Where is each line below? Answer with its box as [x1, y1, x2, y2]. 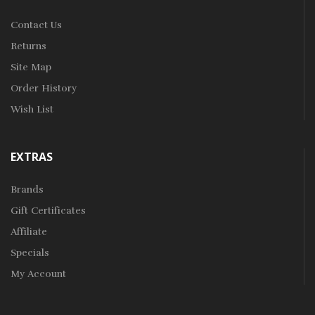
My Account [11, 268, 66, 281]
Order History [11, 82, 77, 95]
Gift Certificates [11, 205, 86, 217]
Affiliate [11, 226, 47, 238]
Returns [11, 40, 46, 53]
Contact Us [11, 19, 62, 32]
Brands [11, 184, 44, 196]
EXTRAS [11, 149, 53, 165]
